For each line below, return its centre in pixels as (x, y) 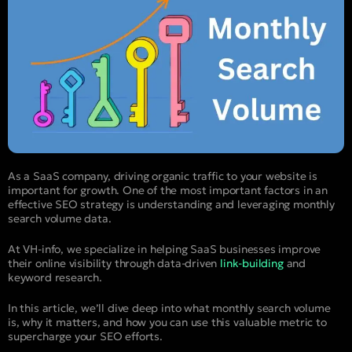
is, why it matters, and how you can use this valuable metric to (167, 322)
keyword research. (55, 277)
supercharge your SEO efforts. (85, 336)
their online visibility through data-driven (114, 263)
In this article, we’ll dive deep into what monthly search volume (169, 308)
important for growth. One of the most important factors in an (168, 190)
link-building (252, 263)
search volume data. (60, 218)
